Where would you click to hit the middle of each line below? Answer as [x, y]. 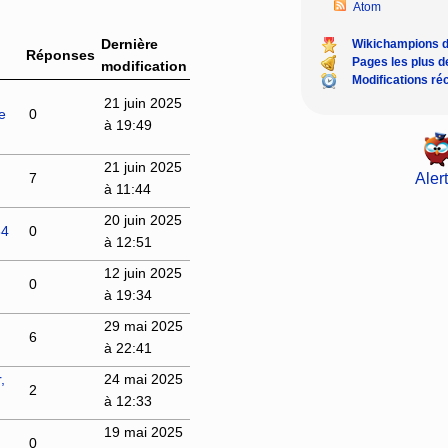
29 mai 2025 [143, 325]
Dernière [129, 43]
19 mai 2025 [143, 431]
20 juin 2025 [142, 219]
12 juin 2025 [142, 272]
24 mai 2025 [143, 378]
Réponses [60, 54]
